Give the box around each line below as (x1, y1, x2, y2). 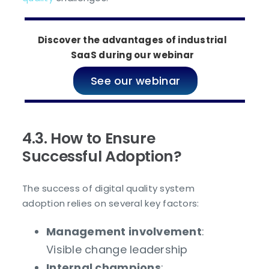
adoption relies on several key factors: (22, 197, 199, 210)
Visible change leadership (46, 242, 188, 258)
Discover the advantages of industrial (38, 33, 228, 46)
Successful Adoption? (22, 146, 182, 168)
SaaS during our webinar (70, 48, 195, 61)
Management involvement (46, 224, 202, 240)
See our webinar (91, 73, 181, 89)
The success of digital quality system (22, 182, 195, 195)
